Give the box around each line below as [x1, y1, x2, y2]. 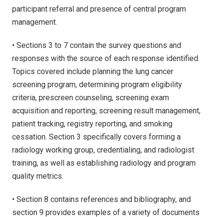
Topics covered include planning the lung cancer [12, 66, 173, 76]
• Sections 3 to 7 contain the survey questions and [12, 40, 181, 50]
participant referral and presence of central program [12, 4, 186, 14]
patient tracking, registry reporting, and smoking [12, 119, 172, 128]
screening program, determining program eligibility [12, 79, 182, 89]
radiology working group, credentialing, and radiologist [12, 145, 194, 155]
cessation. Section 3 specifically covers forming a [12, 132, 181, 141]
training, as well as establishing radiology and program [12, 158, 196, 168]
